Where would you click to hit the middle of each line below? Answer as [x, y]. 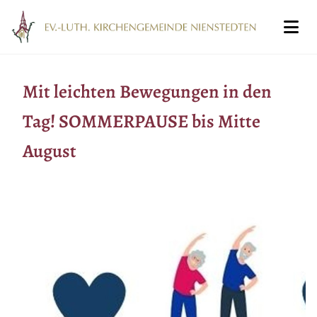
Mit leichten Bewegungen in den [147, 91]
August [50, 151]
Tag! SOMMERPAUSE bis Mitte [142, 121]
